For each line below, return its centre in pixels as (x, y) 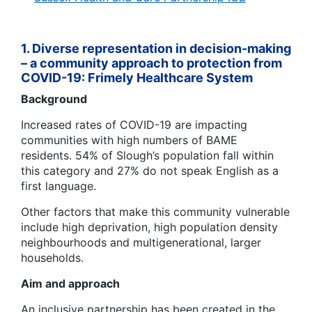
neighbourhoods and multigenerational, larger (141, 242)
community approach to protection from (159, 63)
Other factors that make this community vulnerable (155, 211)
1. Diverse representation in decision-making (156, 48)
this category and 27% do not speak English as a (150, 170)
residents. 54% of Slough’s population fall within (147, 155)
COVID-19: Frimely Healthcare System (137, 77)
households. (52, 257)
